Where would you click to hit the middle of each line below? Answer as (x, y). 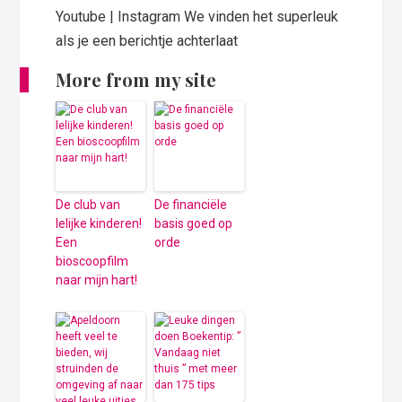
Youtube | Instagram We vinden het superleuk (197, 16)
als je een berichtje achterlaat (147, 40)
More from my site (136, 79)
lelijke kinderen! (99, 223)
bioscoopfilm (92, 261)
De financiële (191, 204)
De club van (88, 204)
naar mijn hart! (97, 280)
